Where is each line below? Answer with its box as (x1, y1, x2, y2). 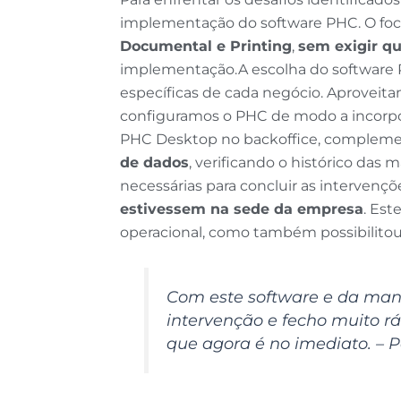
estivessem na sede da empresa (120, 200, 364, 218)
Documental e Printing (120, 38, 293, 55)
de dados (120, 154, 190, 171)
